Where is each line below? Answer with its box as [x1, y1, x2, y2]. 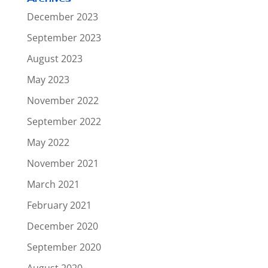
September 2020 [26, 240, 101, 254]
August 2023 [26, 52, 83, 65]
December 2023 [26, 10, 98, 23]
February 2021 [26, 199, 92, 212]
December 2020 [26, 220, 98, 233]
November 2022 [26, 94, 99, 107]
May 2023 [26, 73, 69, 86]
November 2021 [26, 157, 99, 170]
